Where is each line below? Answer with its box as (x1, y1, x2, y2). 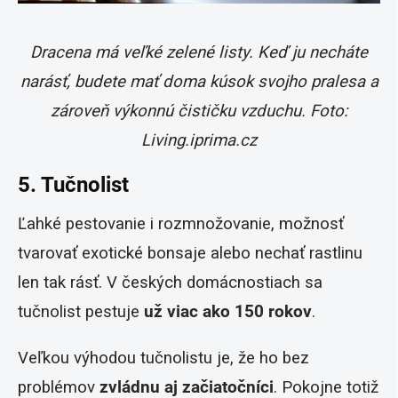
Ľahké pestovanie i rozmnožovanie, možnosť (18, 213, 344, 234)
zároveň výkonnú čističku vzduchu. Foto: (50, 100, 348, 121)
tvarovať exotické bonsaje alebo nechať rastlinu (18, 243, 362, 263)
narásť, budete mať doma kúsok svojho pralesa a (20, 71, 378, 92)
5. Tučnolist (18, 171, 129, 197)
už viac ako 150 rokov (144, 301, 312, 322)
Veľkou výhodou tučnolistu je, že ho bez (18, 347, 309, 368)
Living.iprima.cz (141, 130, 257, 150)
